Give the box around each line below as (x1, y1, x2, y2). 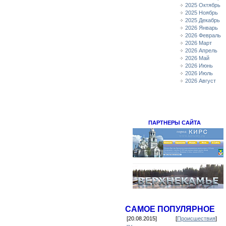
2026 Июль (185, 70, 213, 76)
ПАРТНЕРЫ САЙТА (148, 120, 201, 126)
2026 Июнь (185, 63, 213, 69)
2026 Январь (185, 25, 218, 31)
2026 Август (185, 78, 216, 84)
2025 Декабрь (185, 17, 220, 23)
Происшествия (177, 215, 215, 221)
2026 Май (185, 55, 209, 61)
